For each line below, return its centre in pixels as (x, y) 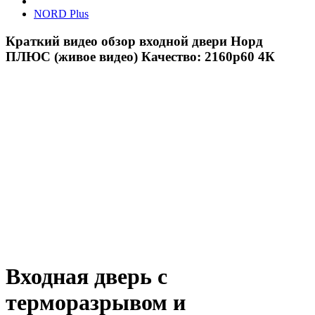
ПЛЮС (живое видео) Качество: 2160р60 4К (140, 57)
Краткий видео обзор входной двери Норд (134, 41)
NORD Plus (61, 14)
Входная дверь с (86, 277)
